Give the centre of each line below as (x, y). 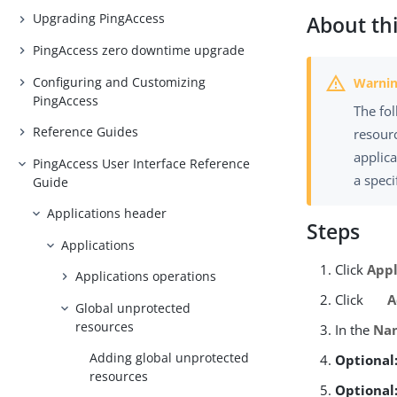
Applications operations (146, 276)
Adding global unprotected (170, 358)
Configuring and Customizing (120, 82)
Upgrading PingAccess (99, 19)
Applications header (107, 214)
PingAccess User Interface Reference (142, 163)
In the (354, 330)
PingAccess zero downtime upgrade (139, 50)
